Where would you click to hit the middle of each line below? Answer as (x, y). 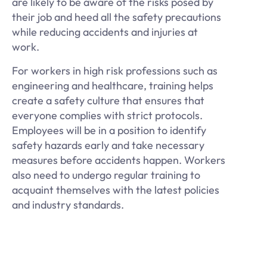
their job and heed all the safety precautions (117, 17)
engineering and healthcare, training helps (113, 85)
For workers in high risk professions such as (115, 70)
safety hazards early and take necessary (108, 145)
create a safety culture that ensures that (108, 100)
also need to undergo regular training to (106, 175)
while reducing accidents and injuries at (105, 32)
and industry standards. (68, 204)
